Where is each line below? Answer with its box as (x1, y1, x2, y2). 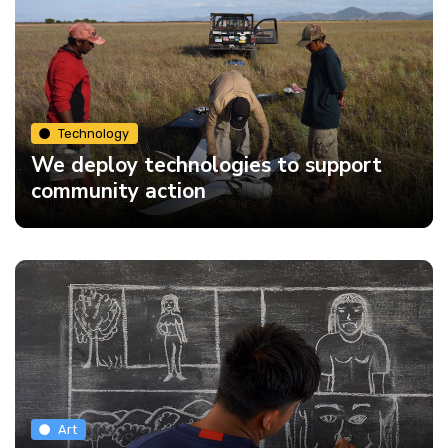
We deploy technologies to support (31, 151, 382, 179)
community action (31, 177, 206, 205)
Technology (58, 125, 130, 141)
